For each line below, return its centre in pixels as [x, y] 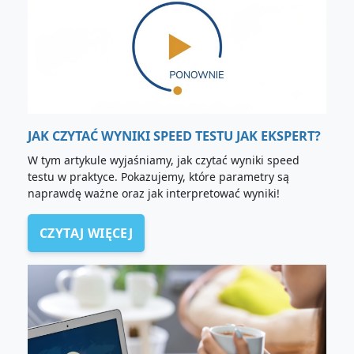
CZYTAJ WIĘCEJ [87, 233]
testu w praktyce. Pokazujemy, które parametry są [158, 176]
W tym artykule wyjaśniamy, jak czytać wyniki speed [164, 160]
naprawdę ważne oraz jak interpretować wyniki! [154, 193]
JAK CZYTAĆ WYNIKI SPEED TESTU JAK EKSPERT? [174, 136]
